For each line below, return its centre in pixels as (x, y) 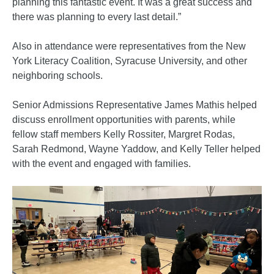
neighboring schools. (57, 76)
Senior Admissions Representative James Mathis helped (135, 105)
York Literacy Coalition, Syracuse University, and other (130, 61)
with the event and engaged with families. (102, 164)
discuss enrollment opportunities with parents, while (124, 120)
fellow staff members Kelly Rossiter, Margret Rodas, (124, 135)
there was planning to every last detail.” (97, 17)
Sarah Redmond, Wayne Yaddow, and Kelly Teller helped (136, 149)
